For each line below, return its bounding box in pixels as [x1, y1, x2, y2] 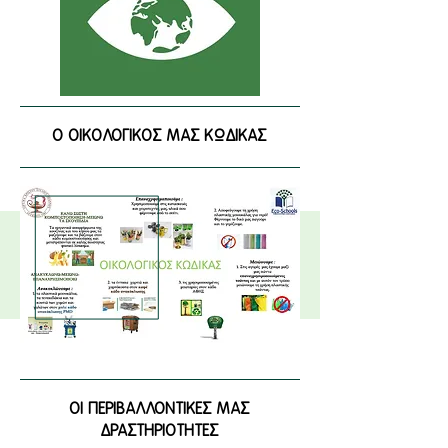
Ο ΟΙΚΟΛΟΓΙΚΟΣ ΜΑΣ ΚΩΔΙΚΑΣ [53, 128, 267, 145]
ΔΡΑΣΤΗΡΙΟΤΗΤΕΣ [101, 423, 219, 440]
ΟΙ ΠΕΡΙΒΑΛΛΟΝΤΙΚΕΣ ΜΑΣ [70, 401, 250, 418]
